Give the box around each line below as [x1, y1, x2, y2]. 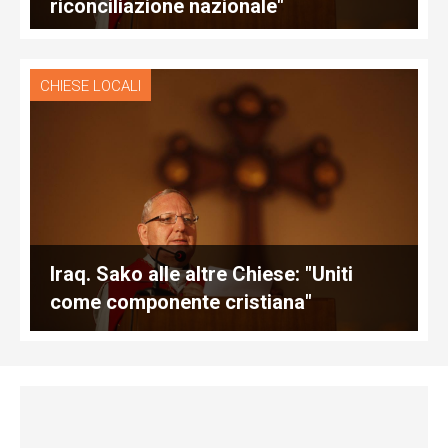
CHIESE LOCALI [40, 76, 141, 95]
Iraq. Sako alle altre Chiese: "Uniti [50, 261, 353, 286]
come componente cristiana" [50, 289, 312, 314]
